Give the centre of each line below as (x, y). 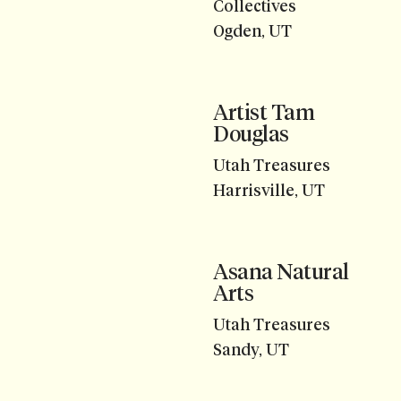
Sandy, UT (251, 350)
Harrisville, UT (269, 191)
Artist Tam (264, 113)
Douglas (251, 134)
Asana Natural (281, 272)
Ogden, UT (252, 32)
